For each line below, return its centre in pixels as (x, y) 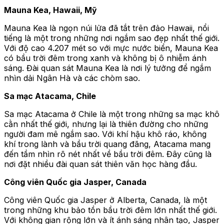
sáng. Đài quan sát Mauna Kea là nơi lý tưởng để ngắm (107, 68)
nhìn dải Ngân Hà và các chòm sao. (72, 78)
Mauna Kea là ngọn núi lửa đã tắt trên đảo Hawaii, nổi (106, 28)
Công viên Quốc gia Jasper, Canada (75, 182)
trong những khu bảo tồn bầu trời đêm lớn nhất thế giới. (110, 210)
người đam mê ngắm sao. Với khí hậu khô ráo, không (105, 134)
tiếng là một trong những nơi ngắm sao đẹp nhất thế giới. (112, 38)
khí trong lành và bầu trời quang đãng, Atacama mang (107, 144)
